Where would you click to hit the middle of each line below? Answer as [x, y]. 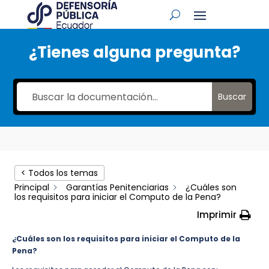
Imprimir [217, 215]
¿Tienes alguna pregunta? [134, 52]
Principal [32, 187]
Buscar [232, 97]
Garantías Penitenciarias [117, 187]
